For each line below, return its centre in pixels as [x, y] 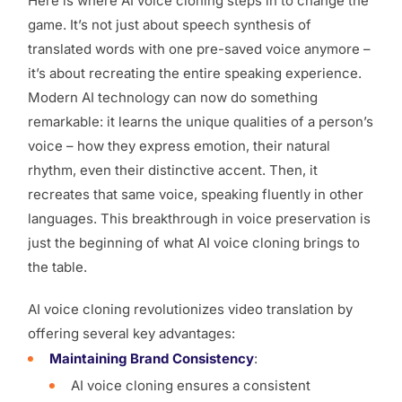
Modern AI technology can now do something [173, 98]
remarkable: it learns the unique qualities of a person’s [201, 122]
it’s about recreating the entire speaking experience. [195, 74]
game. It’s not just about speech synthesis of [170, 25]
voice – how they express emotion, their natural [179, 146]
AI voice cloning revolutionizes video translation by [190, 310]
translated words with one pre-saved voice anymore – [199, 49]
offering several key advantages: [131, 334]
